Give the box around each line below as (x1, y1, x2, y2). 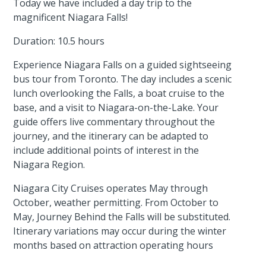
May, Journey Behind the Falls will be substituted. (13, 210, 231, 223)
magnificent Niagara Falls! (13, 10, 128, 24)
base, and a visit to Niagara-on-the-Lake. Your (13, 100, 219, 114)
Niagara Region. (13, 157, 85, 171)
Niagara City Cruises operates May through (13, 181, 208, 195)
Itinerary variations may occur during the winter (13, 224, 227, 237)
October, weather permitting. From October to (13, 195, 219, 209)
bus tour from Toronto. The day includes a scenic (13, 72, 232, 85)
